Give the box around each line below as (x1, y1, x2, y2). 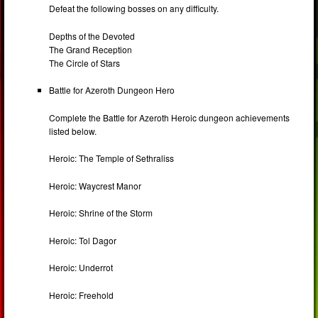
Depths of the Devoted (49, 29, 136, 42)
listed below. (49, 124, 97, 137)
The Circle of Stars (49, 56, 121, 69)
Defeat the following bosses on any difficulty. (49, 2, 219, 15)
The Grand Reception (49, 43, 133, 55)
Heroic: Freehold (49, 288, 114, 301)
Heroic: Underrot (49, 261, 114, 274)
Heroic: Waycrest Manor (49, 179, 142, 192)
